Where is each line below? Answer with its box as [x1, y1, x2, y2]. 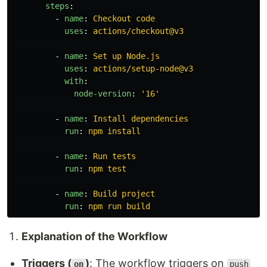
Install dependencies [93, 114, 188, 123]
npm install [88, 126, 141, 136]
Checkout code [93, 14, 155, 23]
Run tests [93, 151, 136, 161]
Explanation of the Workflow [21, 230, 167, 243]
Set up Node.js [93, 51, 160, 61]
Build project [93, 189, 155, 198]
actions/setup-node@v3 [93, 64, 193, 73]
